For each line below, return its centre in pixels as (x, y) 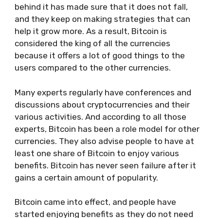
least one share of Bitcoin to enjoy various (97, 153)
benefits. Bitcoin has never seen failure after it (105, 165)
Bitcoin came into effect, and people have (95, 202)
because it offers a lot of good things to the (100, 55)
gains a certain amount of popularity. (87, 177)
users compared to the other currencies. (94, 68)
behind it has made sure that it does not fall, (101, 7)
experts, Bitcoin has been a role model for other (107, 129)
